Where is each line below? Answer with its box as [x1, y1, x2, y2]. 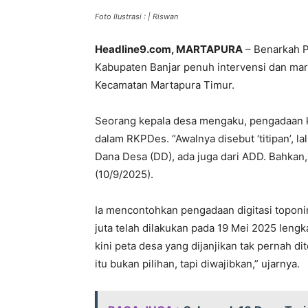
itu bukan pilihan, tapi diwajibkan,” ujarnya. [95, 257, 300, 271]
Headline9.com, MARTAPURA [95, 43, 243, 56]
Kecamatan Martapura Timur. [95, 78, 234, 92]
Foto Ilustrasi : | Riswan [95, 12, 178, 22]
